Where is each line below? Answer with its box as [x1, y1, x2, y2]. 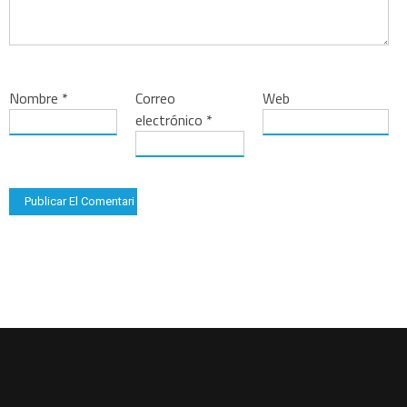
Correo [135, 86, 176, 109]
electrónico [135, 108, 207, 131]
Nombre [9, 86, 62, 109]
